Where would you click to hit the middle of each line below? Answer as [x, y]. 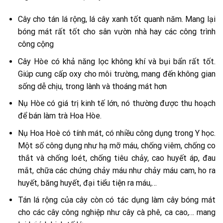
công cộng [36, 44]
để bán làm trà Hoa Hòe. [59, 116]
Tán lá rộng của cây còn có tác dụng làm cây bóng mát [116, 200]
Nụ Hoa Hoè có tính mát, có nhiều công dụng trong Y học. [116, 133]
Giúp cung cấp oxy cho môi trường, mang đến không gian [116, 74]
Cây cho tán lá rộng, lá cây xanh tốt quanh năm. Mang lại [116, 19]
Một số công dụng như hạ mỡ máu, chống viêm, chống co [116, 145]
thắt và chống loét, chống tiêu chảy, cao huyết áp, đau [116, 158]
